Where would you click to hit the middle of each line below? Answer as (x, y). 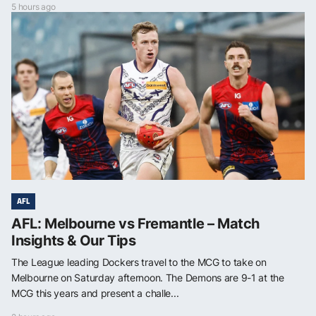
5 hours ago (34, 7)
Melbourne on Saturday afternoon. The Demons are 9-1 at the (148, 278)
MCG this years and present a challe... (95, 293)
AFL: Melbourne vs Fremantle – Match (136, 224)
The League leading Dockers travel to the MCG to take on (139, 262)
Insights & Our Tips (74, 241)
